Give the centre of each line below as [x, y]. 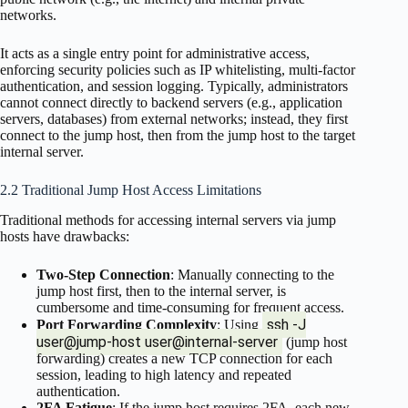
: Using [240, 325]
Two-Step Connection [103, 275]
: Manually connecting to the [252, 275]
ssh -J [286, 325]
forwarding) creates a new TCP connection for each [184, 359]
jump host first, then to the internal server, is [161, 291]
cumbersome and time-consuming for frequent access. [190, 308]
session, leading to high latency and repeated [164, 375]
